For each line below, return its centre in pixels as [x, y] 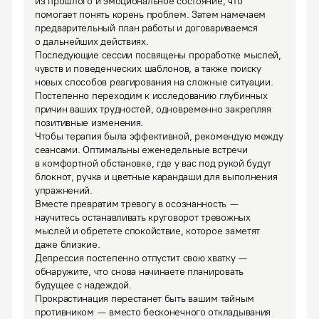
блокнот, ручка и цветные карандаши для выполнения [156, 177]
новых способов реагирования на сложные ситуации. [154, 82]
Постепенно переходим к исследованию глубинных [151, 96]
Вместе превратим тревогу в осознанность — [137, 204]
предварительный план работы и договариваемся [146, 28]
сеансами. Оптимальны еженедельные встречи [141, 150]
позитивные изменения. [89, 123]
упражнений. [64, 190]
